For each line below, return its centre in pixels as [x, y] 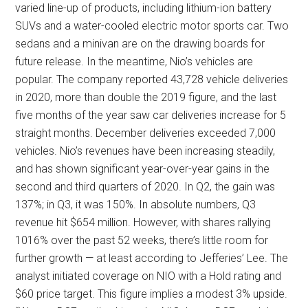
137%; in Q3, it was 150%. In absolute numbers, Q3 [136, 205]
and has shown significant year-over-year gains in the [143, 169]
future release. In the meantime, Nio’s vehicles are [134, 62]
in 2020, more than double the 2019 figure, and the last [146, 97]
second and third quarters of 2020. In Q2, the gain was [145, 187]
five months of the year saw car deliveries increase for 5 [151, 115]
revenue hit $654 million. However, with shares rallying [143, 222]
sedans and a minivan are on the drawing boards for [140, 44]
